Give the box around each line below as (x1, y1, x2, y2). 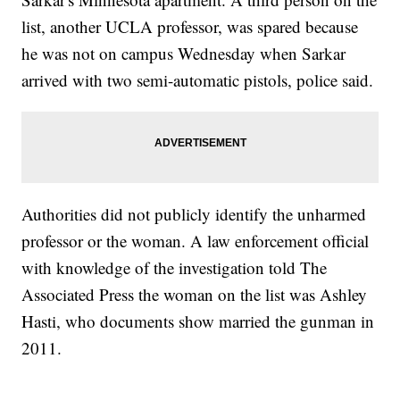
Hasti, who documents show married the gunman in (21, 310, 375, 333)
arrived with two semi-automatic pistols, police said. (21, 69, 374, 92)
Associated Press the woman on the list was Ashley (21, 283, 368, 306)
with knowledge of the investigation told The (21, 256, 328, 279)
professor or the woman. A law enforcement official (21, 229, 370, 253)
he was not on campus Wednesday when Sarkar (21, 42, 346, 65)
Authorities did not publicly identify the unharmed (21, 203, 367, 226)
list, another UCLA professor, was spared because (21, 15, 359, 38)
